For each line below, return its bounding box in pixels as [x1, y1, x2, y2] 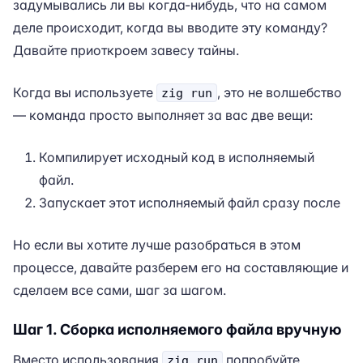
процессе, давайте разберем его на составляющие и [13, 259, 348, 275]
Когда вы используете [13, 84, 156, 100]
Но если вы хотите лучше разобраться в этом [13, 237, 301, 253]
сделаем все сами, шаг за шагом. [13, 282, 226, 298]
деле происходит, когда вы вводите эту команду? [13, 19, 327, 36]
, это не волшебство [217, 84, 342, 100]
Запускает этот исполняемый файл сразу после [39, 194, 340, 211]
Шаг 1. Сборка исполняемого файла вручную [13, 321, 341, 338]
